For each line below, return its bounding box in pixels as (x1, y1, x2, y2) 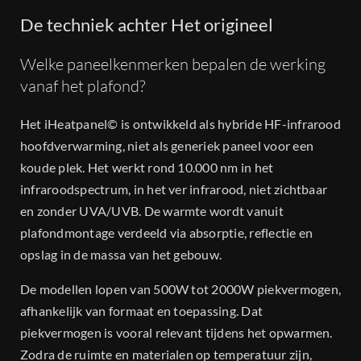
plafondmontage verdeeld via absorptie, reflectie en (20, 225, 313, 241)
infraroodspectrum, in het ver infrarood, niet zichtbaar (20, 181, 328, 197)
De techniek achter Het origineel (20, 14, 273, 36)
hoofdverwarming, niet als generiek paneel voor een (20, 138, 313, 154)
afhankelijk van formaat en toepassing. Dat (20, 303, 263, 319)
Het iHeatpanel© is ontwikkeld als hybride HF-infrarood (20, 116, 341, 132)
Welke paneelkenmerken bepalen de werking (20, 53, 326, 74)
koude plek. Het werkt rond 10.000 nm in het (20, 160, 274, 176)
